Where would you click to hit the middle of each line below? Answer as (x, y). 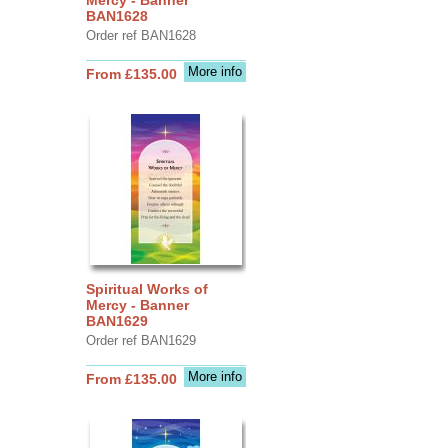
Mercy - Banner (137, 304)
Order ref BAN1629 (140, 340)
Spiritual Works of (146, 288)
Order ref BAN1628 (140, 35)
